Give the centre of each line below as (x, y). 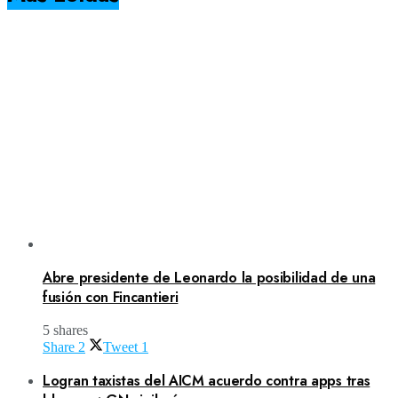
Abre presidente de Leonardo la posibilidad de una (209, 277)
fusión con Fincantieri (111, 297)
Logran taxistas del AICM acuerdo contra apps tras (207, 380)
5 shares (65, 330)
